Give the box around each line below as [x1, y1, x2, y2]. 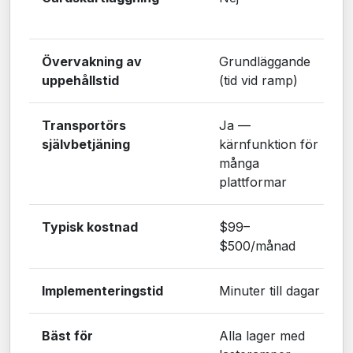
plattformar [219, 174, 287, 191]
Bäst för [42, 328, 93, 344]
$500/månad [219, 238, 295, 255]
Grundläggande [219, 54, 310, 70]
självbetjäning [42, 136, 130, 153]
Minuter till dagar [219, 283, 320, 299]
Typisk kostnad [42, 219, 138, 236]
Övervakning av [42, 54, 142, 70]
